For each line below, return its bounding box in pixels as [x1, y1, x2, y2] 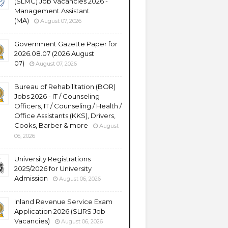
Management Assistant [14, 7, 90, 15]
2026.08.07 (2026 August [14, 49, 94, 58]
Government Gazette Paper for [14, 40, 118, 48]
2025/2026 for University [14, 164, 92, 173]
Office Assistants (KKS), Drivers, [14, 111, 116, 120]
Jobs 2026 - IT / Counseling [14, 92, 100, 100]
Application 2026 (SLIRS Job [14, 207, 105, 215]
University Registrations [14, 155, 91, 163]
